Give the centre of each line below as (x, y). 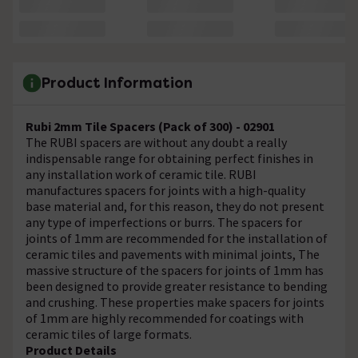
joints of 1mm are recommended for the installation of (177, 238)
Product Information (117, 83)
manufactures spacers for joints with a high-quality (165, 190)
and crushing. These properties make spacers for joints (175, 302)
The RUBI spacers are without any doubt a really (156, 142)
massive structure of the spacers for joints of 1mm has (175, 270)
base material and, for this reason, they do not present (175, 206)
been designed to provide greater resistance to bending (177, 286)
